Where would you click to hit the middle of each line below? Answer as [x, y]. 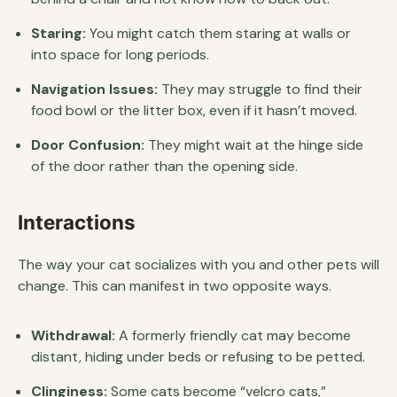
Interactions [77, 222]
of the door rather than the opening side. [164, 166]
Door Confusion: [88, 145]
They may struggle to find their [260, 89]
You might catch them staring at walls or [218, 33]
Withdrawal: [73, 335]
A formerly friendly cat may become [233, 335]
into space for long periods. [120, 54]
